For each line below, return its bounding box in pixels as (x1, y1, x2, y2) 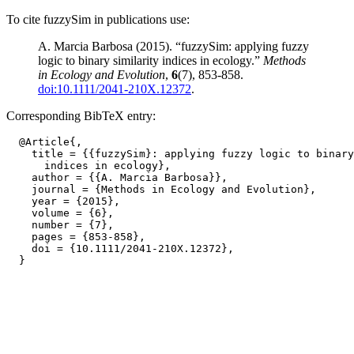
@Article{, (6, 136, 82, 148)
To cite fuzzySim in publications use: (6, 13, 190, 26)
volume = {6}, (6, 207, 114, 219)
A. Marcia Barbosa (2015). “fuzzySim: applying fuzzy (38, 40, 309, 53)
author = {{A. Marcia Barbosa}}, (6, 171, 228, 183)
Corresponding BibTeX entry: (6, 109, 156, 122)
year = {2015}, (6, 195, 120, 207)
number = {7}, (6, 219, 114, 231)
